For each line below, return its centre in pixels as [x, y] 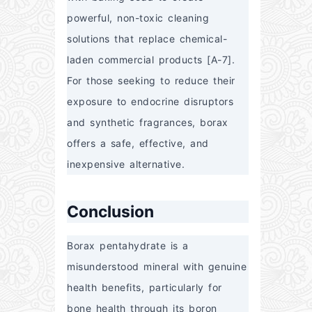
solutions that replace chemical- [147, 39]
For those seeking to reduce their [151, 81]
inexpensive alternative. [126, 164]
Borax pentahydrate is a [128, 246]
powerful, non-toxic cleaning [138, 18]
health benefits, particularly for [145, 288]
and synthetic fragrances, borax [148, 123]
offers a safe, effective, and [138, 143]
